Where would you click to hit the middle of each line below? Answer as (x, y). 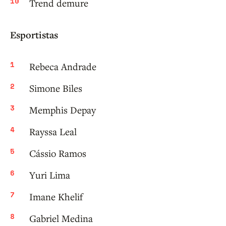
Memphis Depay (63, 110)
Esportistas (34, 35)
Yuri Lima (50, 175)
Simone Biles (56, 88)
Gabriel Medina (61, 218)
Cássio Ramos (58, 153)
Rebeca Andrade (63, 67)
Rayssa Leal (53, 132)
